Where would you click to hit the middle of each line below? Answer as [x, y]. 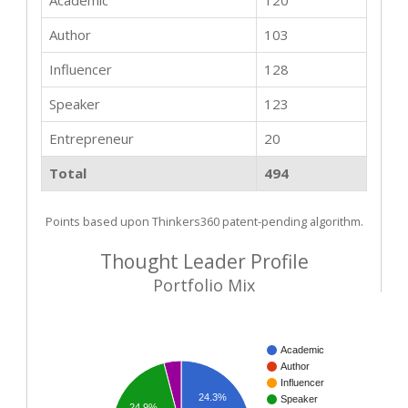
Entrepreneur [92, 139]
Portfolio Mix [204, 286]
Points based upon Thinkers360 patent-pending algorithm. [204, 222]
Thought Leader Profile [204, 262]
